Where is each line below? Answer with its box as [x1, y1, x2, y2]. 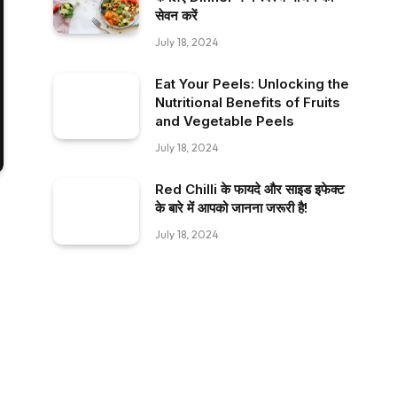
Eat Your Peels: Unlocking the [155, 75, 349, 92]
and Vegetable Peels [155, 113, 294, 129]
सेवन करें [155, 7, 198, 24]
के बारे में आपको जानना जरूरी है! [155, 199, 307, 216]
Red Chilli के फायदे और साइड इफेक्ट [155, 181, 345, 198]
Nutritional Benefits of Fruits [155, 94, 340, 111]
